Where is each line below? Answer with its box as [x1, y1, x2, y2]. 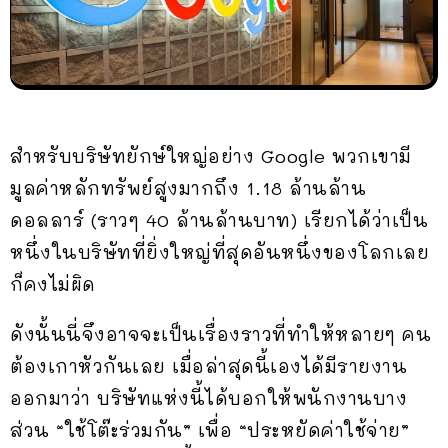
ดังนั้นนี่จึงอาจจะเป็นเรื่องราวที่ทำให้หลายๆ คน [10, 322, 431, 347]
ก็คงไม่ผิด [10, 272, 96, 297]
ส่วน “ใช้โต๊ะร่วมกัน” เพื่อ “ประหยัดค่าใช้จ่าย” [10, 418, 409, 443]
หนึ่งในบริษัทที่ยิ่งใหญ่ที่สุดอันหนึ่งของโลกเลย [10, 240, 429, 265]
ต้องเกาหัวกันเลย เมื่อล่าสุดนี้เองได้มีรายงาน [10, 354, 407, 379]
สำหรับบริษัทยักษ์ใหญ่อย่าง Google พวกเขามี [10, 144, 412, 169]
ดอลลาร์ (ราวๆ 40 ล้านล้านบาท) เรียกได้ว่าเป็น [10, 208, 428, 233]
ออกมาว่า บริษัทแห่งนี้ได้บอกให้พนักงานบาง [10, 386, 407, 411]
